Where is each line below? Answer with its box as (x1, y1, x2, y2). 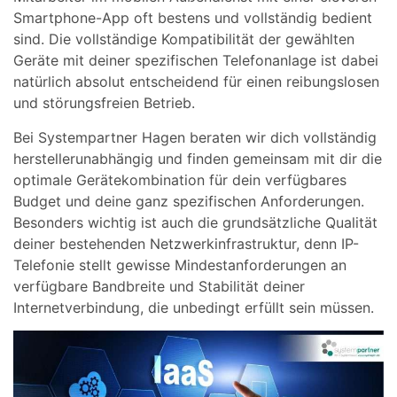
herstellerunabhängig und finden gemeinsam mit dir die (13, 149, 382, 167)
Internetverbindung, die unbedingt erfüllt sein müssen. (13, 298, 374, 316)
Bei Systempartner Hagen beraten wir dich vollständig (13, 128, 377, 146)
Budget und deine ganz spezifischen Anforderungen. (13, 191, 364, 210)
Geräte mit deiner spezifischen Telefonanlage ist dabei (13, 51, 378, 70)
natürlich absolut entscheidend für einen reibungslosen (13, 73, 379, 91)
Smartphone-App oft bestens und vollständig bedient (13, 9, 372, 27)
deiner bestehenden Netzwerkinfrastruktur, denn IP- (13, 234, 359, 253)
